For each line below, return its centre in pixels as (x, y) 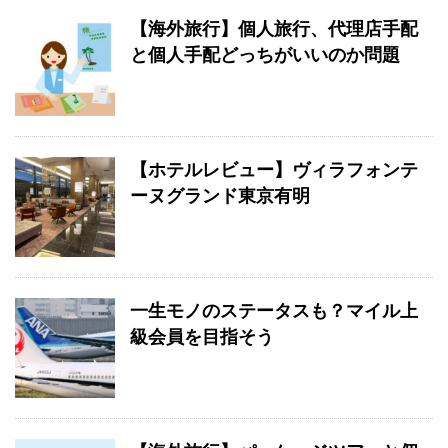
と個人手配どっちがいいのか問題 (265, 55)
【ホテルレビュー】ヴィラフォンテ (274, 170)
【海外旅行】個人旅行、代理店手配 (274, 29)
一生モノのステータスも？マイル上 (274, 311)
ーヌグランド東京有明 (220, 196)
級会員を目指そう (202, 337)
